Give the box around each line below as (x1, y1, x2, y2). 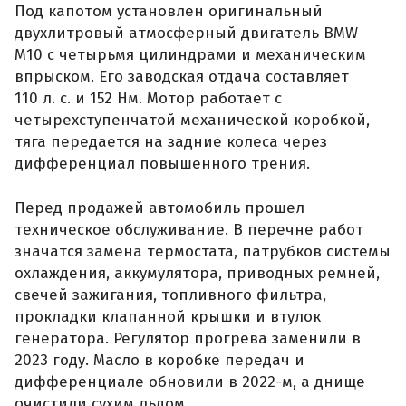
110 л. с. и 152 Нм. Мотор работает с (14, 88, 282, 108)
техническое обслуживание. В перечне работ (14, 220, 363, 240)
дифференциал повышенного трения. (14, 153, 310, 173)
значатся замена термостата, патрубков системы (14, 242, 391, 262)
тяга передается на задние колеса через (14, 131, 327, 151)
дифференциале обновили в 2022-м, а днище (14, 372, 365, 392)
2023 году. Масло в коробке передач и (14, 351, 304, 371)
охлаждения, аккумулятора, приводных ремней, (14, 264, 380, 284)
